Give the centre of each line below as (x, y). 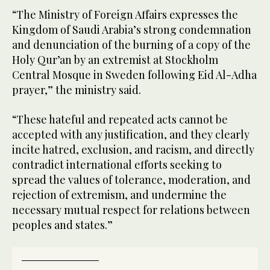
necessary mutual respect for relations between (131, 209)
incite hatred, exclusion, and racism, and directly (133, 149)
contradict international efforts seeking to (117, 164)
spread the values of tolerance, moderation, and (131, 179)
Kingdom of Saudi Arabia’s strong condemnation (132, 29)
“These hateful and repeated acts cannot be (120, 119)
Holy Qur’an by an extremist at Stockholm (115, 59)
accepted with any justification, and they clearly (131, 134)
